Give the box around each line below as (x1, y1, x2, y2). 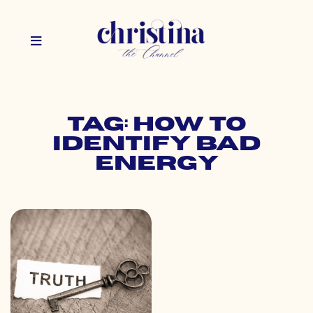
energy (94, 154, 219, 175)
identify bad (52, 134, 261, 155)
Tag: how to (66, 115, 247, 136)
